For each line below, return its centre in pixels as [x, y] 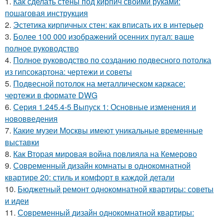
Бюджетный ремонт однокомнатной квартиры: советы [116, 189]
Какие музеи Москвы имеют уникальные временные [108, 131]
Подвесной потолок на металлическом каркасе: [99, 84]
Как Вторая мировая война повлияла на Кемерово [105, 154]
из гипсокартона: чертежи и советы [68, 72]
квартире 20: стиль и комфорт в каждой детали [90, 177]
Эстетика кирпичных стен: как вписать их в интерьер [108, 25]
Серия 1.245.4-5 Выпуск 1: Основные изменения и [105, 107]
